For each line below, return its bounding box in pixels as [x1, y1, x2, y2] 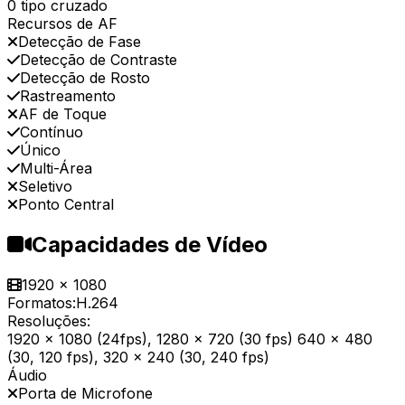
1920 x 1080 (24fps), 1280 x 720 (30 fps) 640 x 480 [7, 330, 372, 349]
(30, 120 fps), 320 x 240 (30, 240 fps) [7, 348, 269, 367]
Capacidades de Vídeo [32, 231, 268, 259]
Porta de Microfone [18, 384, 153, 403]
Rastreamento [20, 87, 116, 106]
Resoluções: [7, 312, 90, 331]
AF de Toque [18, 105, 107, 124]
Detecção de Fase [18, 33, 141, 52]
